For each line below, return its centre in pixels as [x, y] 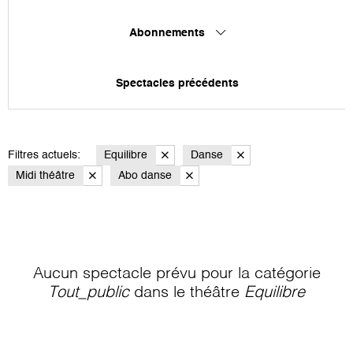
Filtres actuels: [44, 155]
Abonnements [168, 33]
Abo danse [145, 175]
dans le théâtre [187, 293]
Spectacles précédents [177, 83]
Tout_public [89, 293]
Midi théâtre [45, 175]
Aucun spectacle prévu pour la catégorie [176, 274]
